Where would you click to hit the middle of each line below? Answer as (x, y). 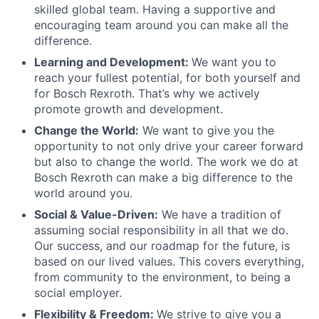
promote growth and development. (129, 109)
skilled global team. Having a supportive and (155, 9)
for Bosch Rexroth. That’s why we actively (147, 93)
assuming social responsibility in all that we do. (161, 230)
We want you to (234, 62)
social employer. (78, 292)
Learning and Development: (113, 62)
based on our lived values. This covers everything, (169, 261)
